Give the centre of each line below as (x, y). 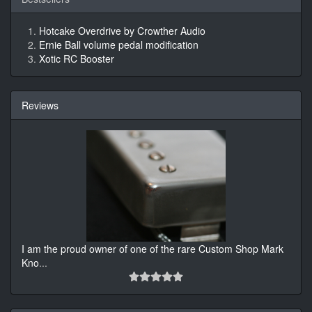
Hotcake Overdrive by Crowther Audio (122, 30)
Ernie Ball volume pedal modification (119, 44)
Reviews (40, 105)
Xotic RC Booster (77, 58)
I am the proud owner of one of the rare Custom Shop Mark (153, 248)
